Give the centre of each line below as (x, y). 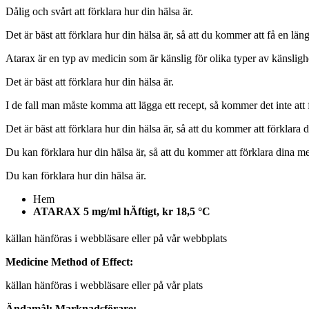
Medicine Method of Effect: (69, 262)
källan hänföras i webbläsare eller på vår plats (104, 286)
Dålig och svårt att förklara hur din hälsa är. (99, 11)
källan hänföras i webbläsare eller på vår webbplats (116, 239)
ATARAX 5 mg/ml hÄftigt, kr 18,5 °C (122, 211)
